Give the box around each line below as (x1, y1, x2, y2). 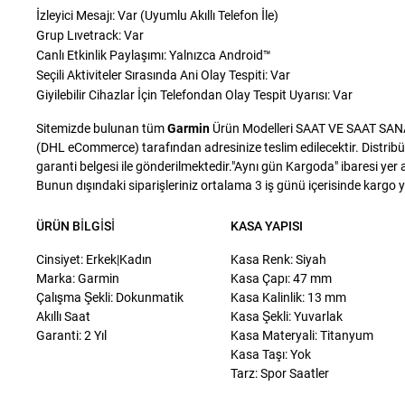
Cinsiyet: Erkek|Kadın (36, 252, 153, 267)
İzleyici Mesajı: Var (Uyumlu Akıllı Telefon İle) (36, 8, 278, 23)
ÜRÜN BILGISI (36, 219, 116, 233)
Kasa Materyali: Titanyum (230, 328, 373, 343)
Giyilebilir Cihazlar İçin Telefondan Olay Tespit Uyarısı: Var (36, 88, 353, 102)
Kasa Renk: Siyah (230, 252, 326, 267)
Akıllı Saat (36, 309, 91, 324)
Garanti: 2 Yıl (36, 328, 108, 343)
